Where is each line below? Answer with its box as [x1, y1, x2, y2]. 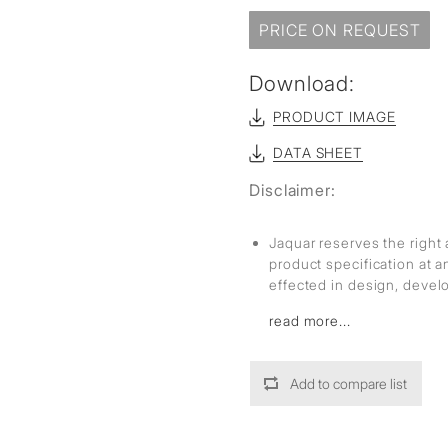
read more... [269, 312, 351, 329]
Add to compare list [290, 375, 407, 392]
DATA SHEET [273, 144, 363, 161]
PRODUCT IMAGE [273, 108, 396, 125]
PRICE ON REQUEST [259, 20, 421, 40]
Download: [249, 71, 356, 96]
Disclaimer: [249, 180, 336, 200]
